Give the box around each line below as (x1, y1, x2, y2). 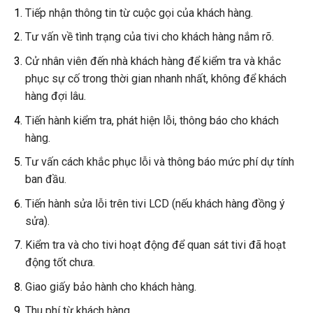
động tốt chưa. (24, 256, 95, 270)
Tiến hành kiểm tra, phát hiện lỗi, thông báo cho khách (24, 113, 279, 127)
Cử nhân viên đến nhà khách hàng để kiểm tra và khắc (24, 54, 281, 68)
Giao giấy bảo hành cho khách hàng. (24, 279, 196, 293)
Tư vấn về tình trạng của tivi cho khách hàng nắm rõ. (24, 30, 274, 44)
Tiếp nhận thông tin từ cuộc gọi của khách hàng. (24, 6, 253, 20)
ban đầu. (24, 173, 66, 187)
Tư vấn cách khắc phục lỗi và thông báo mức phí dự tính (24, 155, 294, 169)
